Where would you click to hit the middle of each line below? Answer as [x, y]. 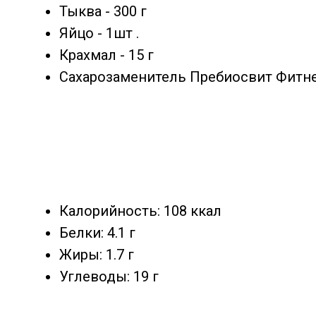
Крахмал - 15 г [107, 55]
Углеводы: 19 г [109, 276]
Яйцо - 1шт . [99, 33]
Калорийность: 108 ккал [140, 211]
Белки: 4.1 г [97, 232]
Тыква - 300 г [103, 11]
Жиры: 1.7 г [97, 254]
